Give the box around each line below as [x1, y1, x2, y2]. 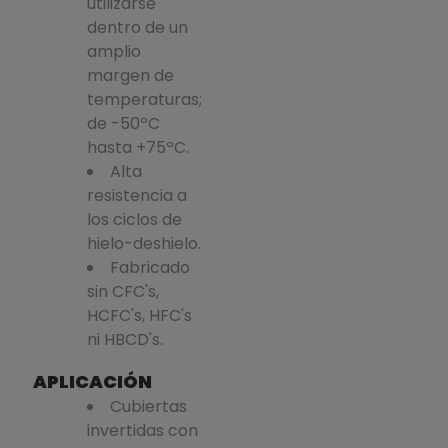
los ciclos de [86, 207, 182, 231]
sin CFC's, [86, 279, 159, 303]
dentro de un [86, 15, 188, 39]
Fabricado [109, 255, 190, 279]
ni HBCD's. [86, 327, 163, 351]
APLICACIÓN [32, 368, 152, 394]
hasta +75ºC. [86, 135, 189, 159]
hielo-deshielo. [86, 231, 201, 255]
